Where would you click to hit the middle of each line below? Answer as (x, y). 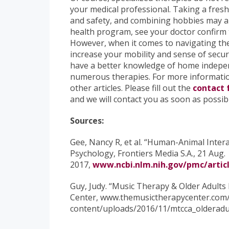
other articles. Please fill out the (131, 88)
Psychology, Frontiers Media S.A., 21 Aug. (148, 154)
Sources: (89, 121)
